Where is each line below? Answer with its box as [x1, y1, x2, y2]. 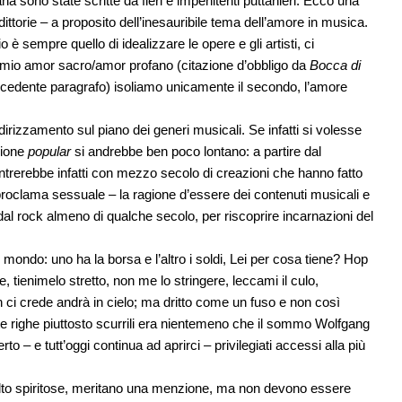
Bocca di [310, 57, 361, 74]
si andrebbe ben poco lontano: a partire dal [71, 144, 321, 160]
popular [28, 144, 71, 160]
